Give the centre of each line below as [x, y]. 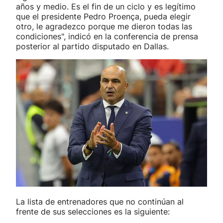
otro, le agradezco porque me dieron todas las [104, 26]
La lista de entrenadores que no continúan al [100, 201]
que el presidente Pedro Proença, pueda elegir [103, 16]
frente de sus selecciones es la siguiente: [93, 211]
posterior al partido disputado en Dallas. [92, 46]
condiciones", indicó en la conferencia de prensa [107, 36]
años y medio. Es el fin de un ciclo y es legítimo [106, 6]
